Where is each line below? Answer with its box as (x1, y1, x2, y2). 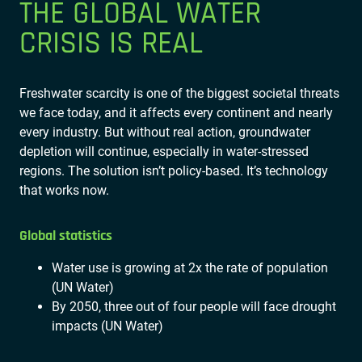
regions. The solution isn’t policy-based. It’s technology (19, 162, 328, 179)
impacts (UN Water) (52, 318, 163, 335)
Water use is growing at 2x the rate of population (52, 260, 328, 276)
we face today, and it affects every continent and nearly (19, 104, 333, 120)
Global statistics (19, 226, 112, 245)
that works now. (19, 182, 109, 198)
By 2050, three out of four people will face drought (52, 299, 336, 315)
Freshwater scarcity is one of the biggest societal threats (19, 85, 339, 101)
